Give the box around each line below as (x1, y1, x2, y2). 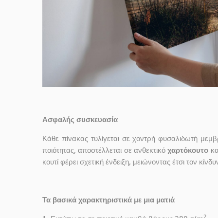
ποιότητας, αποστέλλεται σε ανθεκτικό (42, 145, 168, 155)
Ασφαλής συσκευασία (42, 114, 118, 124)
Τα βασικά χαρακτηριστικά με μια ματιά (42, 194, 175, 204)
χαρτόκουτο (167, 145, 209, 155)
